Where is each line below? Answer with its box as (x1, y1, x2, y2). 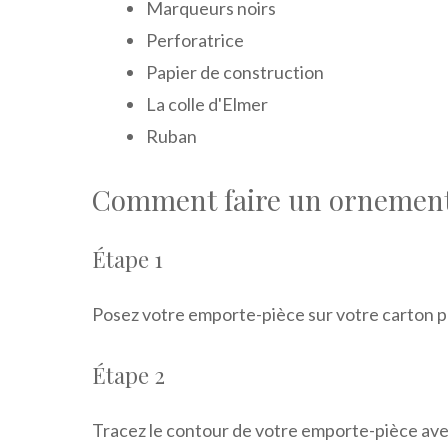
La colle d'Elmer (146, 92, 268, 115)
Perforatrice (146, 28, 244, 51)
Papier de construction (146, 60, 324, 83)
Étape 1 (92, 243, 163, 274)
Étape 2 (92, 359, 165, 390)
